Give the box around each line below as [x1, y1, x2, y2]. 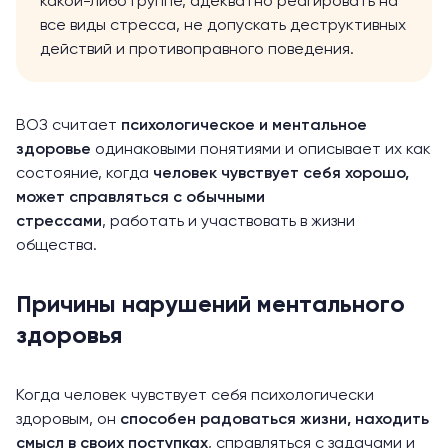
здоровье [16, 142, 95, 158]
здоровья [16, 324, 122, 348]
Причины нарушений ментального [16, 293, 405, 317]
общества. [16, 238, 97, 254]
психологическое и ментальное [121, 118, 367, 134]
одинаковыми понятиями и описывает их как [95, 142, 431, 158]
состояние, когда [16, 166, 153, 182]
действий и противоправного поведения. [40, 42, 354, 58]
